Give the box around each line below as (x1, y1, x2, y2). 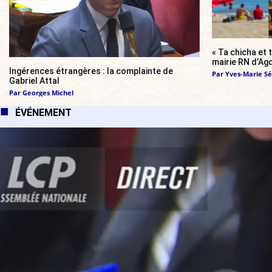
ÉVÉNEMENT (15, 106, 72, 118)
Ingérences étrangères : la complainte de (9, 66, 173, 76)
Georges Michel (22, 87, 73, 97)
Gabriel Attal (9, 75, 59, 86)
